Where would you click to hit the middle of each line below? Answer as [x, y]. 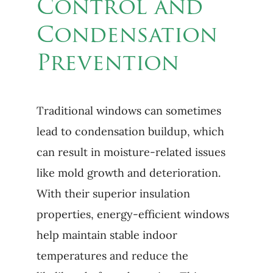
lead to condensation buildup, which [130, 131]
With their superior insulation [113, 193]
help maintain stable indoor [107, 235]
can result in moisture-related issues [131, 152]
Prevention [108, 65]
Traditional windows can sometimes [129, 111]
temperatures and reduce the [112, 256]
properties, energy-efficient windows [133, 214]
